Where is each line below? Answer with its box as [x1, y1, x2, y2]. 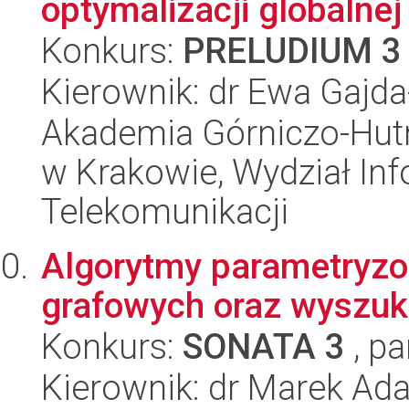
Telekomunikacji [41, 191, 288, 232]
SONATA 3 [183, 326, 345, 367]
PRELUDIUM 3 [183, 30, 402, 71]
